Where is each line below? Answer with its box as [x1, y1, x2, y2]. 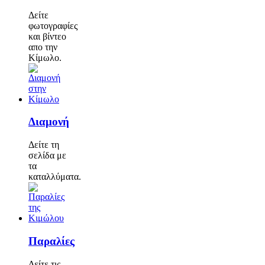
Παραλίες [28, 234, 75, 247]
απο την [28, 41, 57, 52]
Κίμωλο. [28, 52, 62, 63]
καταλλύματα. [28, 172, 81, 182]
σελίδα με [28, 150, 66, 161]
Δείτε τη [28, 140, 59, 150]
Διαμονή [28, 115, 69, 128]
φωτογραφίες [28, 20, 77, 31]
